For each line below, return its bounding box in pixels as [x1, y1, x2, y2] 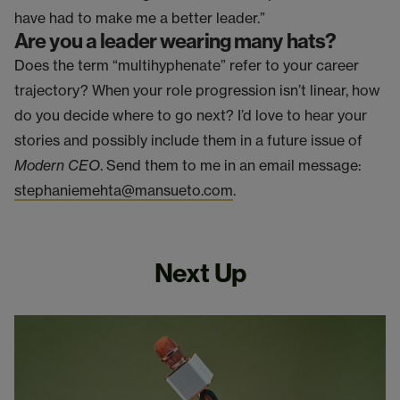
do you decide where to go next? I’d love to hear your [14, 105, 367, 124]
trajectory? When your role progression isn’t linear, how [14, 80, 380, 99]
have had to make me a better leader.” [14, 8, 265, 27]
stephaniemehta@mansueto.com [14, 180, 233, 199]
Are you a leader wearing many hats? [14, 28, 337, 54]
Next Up [154, 256, 246, 288]
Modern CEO [14, 155, 100, 174]
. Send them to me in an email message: [100, 155, 362, 174]
